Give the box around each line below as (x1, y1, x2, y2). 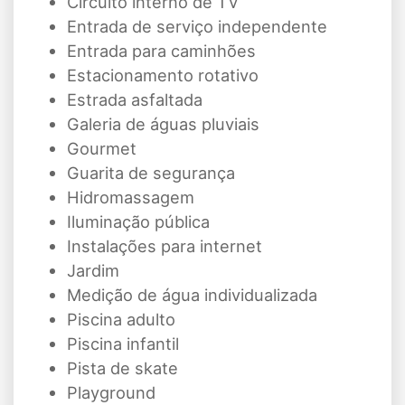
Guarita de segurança (67, 163, 235, 184)
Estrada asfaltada (67, 89, 202, 110)
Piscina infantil (67, 334, 179, 354)
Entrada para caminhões (67, 41, 256, 61)
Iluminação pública (67, 212, 210, 232)
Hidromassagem (67, 187, 194, 208)
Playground (67, 382, 155, 403)
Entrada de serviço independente (67, 16, 327, 37)
